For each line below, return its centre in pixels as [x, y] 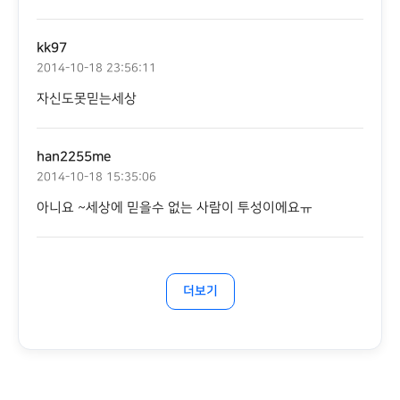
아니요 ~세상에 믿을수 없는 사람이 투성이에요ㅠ [175, 208]
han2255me [74, 157]
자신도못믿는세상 [87, 99]
